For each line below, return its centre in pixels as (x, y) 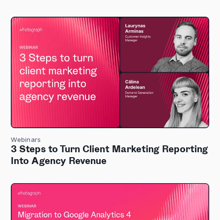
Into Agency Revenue (59, 162)
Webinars (26, 140)
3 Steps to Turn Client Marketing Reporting (110, 150)
